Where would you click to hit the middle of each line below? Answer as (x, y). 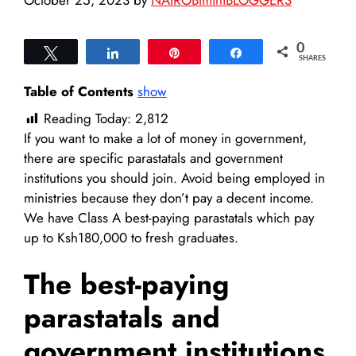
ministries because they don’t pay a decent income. (169, 197)
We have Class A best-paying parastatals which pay (169, 217)
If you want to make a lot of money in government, (165, 138)
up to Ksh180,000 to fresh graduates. (131, 237)
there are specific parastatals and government (153, 158)
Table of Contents (79, 92)
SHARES (312, 59)
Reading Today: (87, 118)
